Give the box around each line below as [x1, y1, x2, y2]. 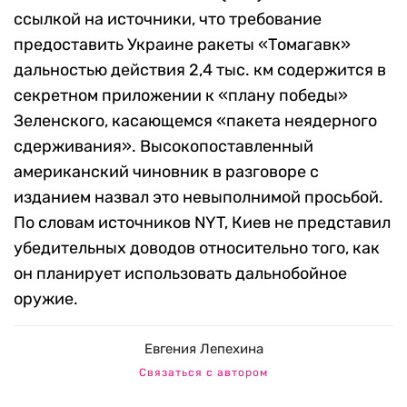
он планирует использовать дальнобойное [14, 263, 347, 284]
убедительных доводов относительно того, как [14, 238, 380, 259]
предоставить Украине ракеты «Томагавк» [14, 35, 351, 55]
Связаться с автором [139, 366, 268, 380]
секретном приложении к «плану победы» [14, 85, 348, 106]
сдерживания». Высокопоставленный [14, 136, 313, 157]
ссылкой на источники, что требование [14, 9, 322, 30]
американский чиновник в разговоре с [14, 162, 319, 183]
